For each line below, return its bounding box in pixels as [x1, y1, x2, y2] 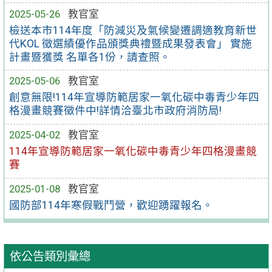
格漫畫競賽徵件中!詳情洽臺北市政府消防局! [9, 104, 222, 117]
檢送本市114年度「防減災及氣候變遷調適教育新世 [9, 24, 257, 36]
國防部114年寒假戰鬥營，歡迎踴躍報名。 [9, 199, 214, 211]
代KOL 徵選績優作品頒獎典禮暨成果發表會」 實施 [9, 37, 253, 50]
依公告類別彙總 [10, 250, 91, 264]
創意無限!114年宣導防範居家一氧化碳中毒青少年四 [9, 91, 260, 104]
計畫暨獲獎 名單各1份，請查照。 [9, 50, 171, 63]
